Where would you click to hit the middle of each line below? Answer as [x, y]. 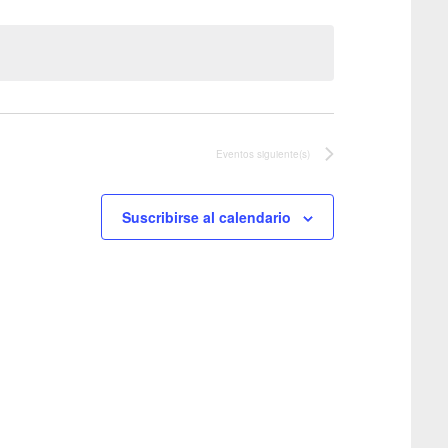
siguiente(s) [282, 154]
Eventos [235, 154]
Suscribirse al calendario [206, 217]
